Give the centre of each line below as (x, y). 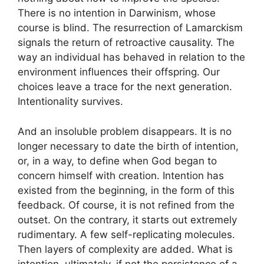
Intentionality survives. (70, 102)
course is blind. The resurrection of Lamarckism (130, 28)
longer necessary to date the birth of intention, (128, 146)
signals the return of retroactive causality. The (126, 43)
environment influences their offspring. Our (119, 72)
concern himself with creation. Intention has (121, 175)
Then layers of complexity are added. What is (125, 249)
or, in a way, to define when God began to (117, 161)
